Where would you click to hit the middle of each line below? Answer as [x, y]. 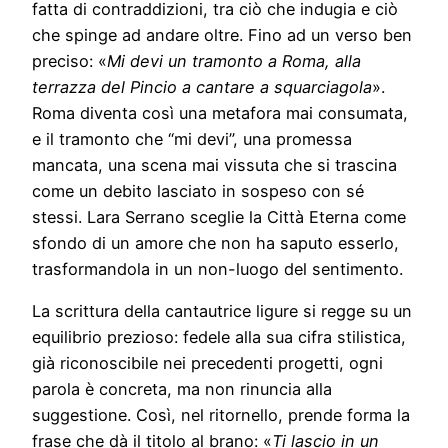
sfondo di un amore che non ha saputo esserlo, [215, 243]
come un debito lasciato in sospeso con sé [198, 191]
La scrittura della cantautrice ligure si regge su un [222, 311]
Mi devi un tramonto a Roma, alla [234, 61]
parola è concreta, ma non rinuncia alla [182, 389]
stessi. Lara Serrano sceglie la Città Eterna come [219, 217]
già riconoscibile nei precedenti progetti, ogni [207, 363]
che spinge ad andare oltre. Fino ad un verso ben [222, 35]
